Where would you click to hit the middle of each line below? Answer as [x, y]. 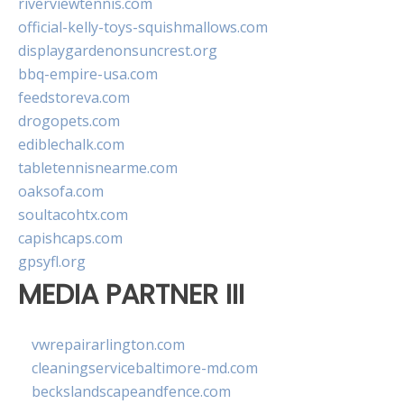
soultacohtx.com [73, 215]
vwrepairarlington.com [108, 344]
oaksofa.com [61, 192]
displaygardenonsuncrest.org [118, 51]
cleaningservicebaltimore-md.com [145, 367]
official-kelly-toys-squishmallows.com [143, 28]
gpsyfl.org [52, 262]
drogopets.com [69, 121]
